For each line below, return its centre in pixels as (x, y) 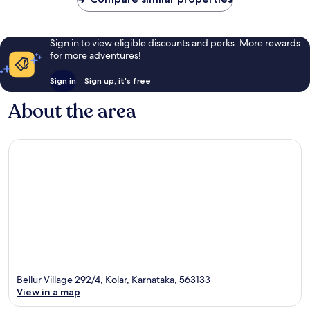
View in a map (48, 292)
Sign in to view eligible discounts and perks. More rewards (175, 43)
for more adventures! (95, 56)
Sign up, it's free (117, 81)
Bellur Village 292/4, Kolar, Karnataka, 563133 (113, 279)
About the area (72, 112)
